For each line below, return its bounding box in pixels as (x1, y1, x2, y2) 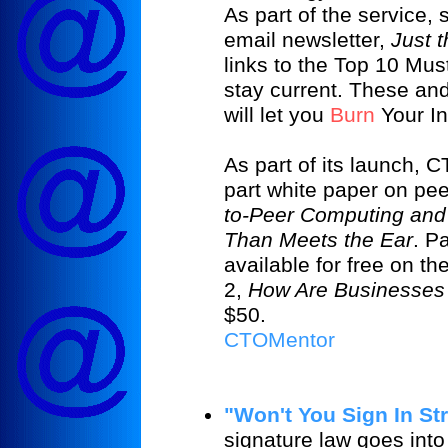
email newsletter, (224, 28, 391, 53)
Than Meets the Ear (224, 228, 413, 253)
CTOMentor (224, 328, 335, 353)
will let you (224, 103, 330, 128)
